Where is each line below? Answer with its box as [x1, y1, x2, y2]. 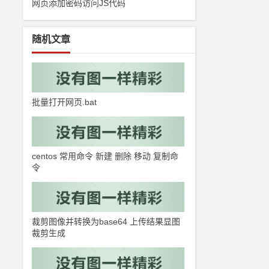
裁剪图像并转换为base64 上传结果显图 [32, 217, 181, 226]
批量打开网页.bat [32, 97, 97, 107]
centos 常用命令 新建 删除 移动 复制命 [32, 151, 179, 161]
